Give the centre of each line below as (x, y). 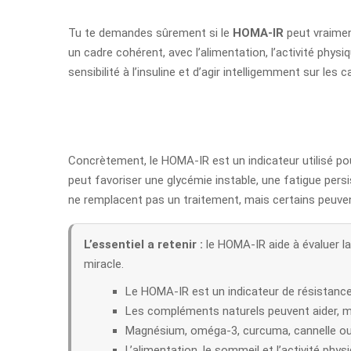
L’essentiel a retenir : (143, 244)
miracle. (104, 264)
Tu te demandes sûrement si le (150, 33)
